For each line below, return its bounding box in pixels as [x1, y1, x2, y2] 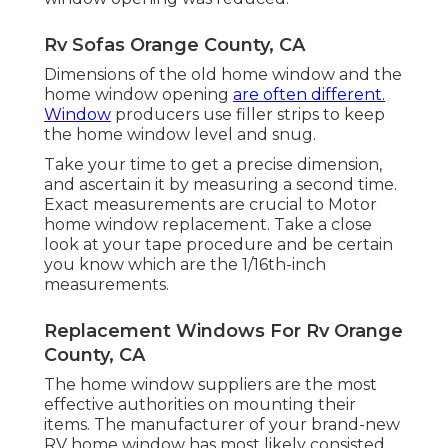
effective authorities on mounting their [44, 394, 356, 414]
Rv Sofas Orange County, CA [44, 33, 305, 56]
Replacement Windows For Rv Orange [44, 319, 403, 342]
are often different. [233, 84, 385, 104]
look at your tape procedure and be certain [44, 234, 393, 254]
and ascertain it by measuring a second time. [44, 174, 397, 194]
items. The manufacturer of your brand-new [44, 414, 400, 434]
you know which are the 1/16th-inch [44, 254, 326, 274]
